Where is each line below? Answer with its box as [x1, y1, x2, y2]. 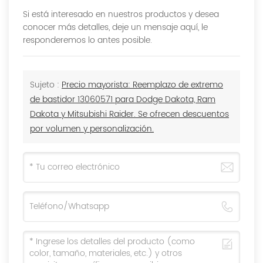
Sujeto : [30, 78, 62, 92]
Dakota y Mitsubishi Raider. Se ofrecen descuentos [30, 107, 229, 122]
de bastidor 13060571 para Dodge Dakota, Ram [30, 93, 215, 107]
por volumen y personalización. [30, 122, 154, 136]
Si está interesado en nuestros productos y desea [23, 8, 219, 22]
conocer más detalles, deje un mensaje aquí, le [23, 21, 208, 35]
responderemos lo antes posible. [23, 33, 152, 48]
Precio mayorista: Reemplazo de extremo [62, 78, 223, 92]
